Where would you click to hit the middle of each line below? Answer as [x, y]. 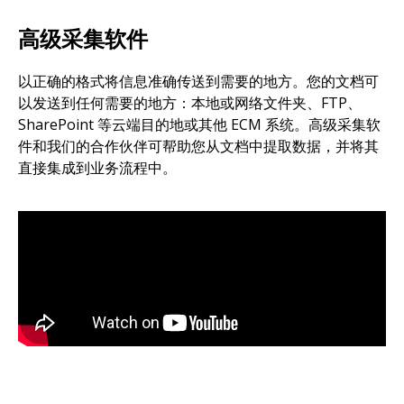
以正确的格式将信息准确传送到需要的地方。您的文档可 [198, 82]
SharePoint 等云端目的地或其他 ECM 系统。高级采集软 [199, 125]
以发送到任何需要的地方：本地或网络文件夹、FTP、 [190, 103]
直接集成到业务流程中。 [97, 168]
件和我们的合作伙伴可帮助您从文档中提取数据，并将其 [198, 147]
